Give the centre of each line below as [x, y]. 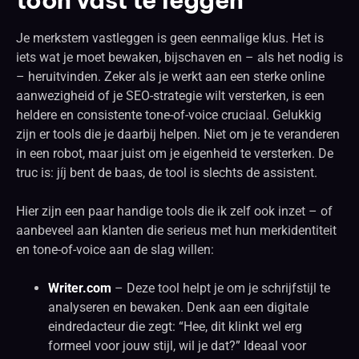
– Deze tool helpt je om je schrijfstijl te [221, 288]
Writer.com [80, 288]
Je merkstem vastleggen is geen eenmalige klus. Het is [170, 38]
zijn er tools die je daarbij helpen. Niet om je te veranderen [178, 134]
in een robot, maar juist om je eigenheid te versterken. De [175, 153]
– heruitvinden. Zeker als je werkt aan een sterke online [170, 76]
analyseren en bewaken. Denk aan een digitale [178, 307]
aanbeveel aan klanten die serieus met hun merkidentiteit [176, 230]
